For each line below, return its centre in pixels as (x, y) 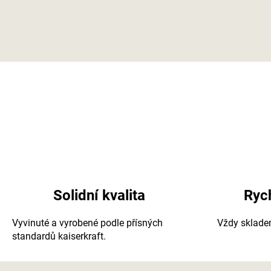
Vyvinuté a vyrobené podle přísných (87, 223)
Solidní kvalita (100, 195)
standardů (35, 236)
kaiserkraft (81, 236)
